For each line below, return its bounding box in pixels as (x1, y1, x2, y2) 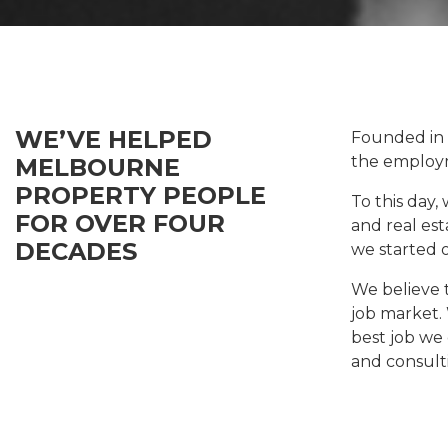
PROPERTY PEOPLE (15, 180, 266, 210)
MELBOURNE (15, 152, 180, 182)
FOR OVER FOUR (15, 208, 225, 238)
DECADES (15, 236, 137, 266)
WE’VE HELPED (15, 124, 212, 154)
